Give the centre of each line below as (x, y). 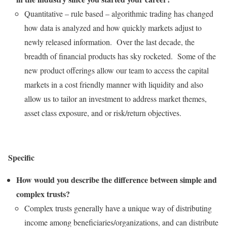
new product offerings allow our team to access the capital (117, 70)
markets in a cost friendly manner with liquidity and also (114, 84)
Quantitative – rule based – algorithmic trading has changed (119, 13)
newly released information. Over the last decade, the (109, 42)
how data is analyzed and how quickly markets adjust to (113, 27)
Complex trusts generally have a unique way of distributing (118, 208)
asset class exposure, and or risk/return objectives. (103, 112)
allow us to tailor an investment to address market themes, (116, 98)
